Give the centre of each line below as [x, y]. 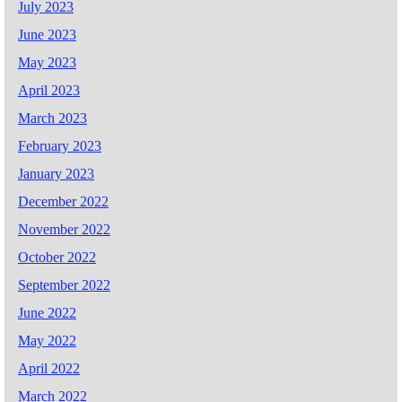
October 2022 [57, 257]
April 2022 [49, 368]
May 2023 [47, 62]
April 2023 [49, 90]
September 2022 [64, 284]
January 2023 [56, 173]
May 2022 [47, 340]
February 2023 [60, 145]
